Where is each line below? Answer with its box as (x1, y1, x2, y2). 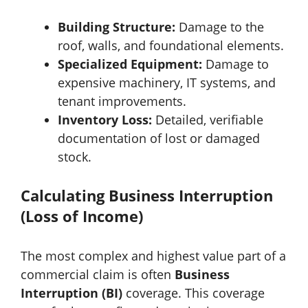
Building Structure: (58, 18, 175, 35)
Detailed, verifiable (152, 111, 263, 128)
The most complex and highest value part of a (21, 247, 286, 264)
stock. (58, 148, 91, 165)
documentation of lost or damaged (58, 129, 260, 146)
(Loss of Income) (21, 205, 143, 226)
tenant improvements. (58, 92, 186, 109)
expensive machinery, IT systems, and (58, 74, 276, 91)
